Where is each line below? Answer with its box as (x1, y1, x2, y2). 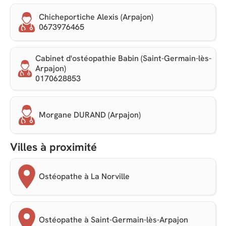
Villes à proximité (10, 140, 97, 155)
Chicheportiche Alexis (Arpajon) (39, 12, 153, 23)
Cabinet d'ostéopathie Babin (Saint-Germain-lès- (35, 53, 211, 64)
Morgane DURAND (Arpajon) (39, 109, 141, 121)
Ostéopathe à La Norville (39, 171, 130, 182)
